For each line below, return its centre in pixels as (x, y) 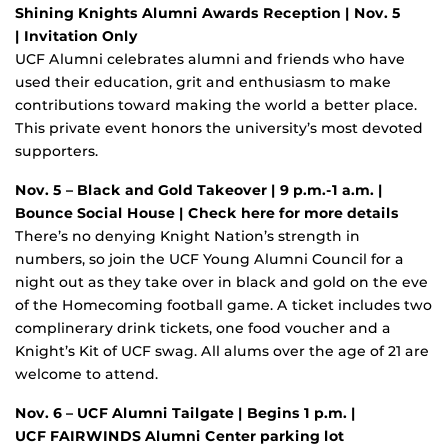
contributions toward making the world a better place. (216, 104)
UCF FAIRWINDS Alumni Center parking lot (179, 435)
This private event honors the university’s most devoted (219, 127)
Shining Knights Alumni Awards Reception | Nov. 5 (208, 12)
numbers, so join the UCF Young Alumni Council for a (209, 258)
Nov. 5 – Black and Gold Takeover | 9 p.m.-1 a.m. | (199, 189)
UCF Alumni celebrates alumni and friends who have (210, 58)
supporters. (56, 150)
